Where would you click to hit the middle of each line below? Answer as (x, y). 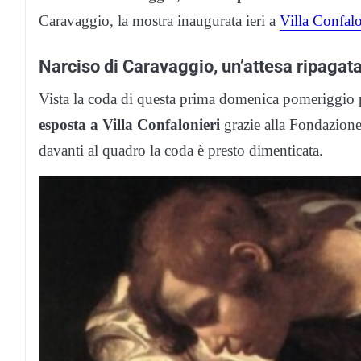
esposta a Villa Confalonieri (129, 124)
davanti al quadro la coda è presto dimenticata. (181, 150)
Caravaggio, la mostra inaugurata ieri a (159, 20)
